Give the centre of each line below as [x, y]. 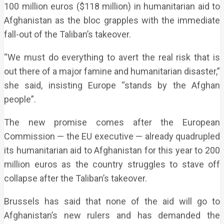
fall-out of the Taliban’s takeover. [67, 34]
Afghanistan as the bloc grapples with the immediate [112, 20]
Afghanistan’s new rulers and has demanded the [112, 215]
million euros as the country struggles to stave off [112, 164]
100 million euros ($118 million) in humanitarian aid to [112, 6]
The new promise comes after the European [112, 122]
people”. [20, 99]
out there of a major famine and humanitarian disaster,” [112, 71]
